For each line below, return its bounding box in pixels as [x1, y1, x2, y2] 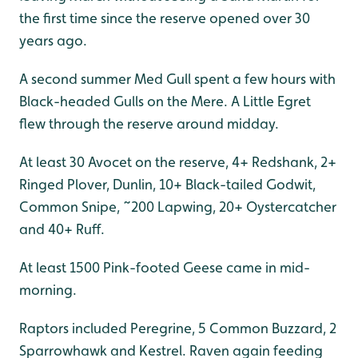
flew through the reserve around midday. [19, 115, 279, 132]
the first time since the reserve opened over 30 [19, 10, 310, 26]
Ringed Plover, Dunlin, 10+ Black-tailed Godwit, [19, 176, 316, 193]
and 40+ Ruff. [19, 221, 105, 237]
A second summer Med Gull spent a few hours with [19, 70, 336, 87]
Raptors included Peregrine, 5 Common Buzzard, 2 [19, 320, 336, 336]
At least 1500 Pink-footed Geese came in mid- [19, 259, 310, 276]
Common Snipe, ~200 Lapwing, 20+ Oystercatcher [19, 198, 336, 215]
